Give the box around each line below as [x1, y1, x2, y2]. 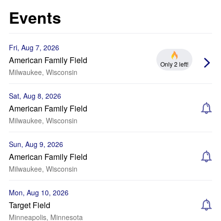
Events [9, 6, 61, 29]
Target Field [9, 199, 50, 211]
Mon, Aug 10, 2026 [9, 187, 69, 197]
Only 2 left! [160, 59, 188, 68]
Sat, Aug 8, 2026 [9, 91, 61, 101]
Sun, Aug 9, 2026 [9, 139, 63, 149]
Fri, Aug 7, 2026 [9, 42, 59, 52]
